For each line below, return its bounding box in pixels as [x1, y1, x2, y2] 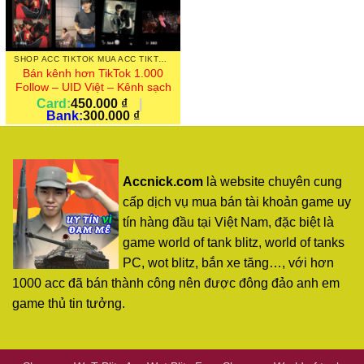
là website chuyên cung [203, 174, 342, 188]
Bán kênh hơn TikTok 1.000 [23, 67, 163, 80]
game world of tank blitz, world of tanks [123, 235, 344, 249]
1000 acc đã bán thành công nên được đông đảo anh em [12, 275, 340, 290]
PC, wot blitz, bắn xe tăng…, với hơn [123, 255, 334, 270]
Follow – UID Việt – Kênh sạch [15, 81, 171, 94]
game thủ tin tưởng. [12, 296, 125, 310]
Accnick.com [123, 174, 203, 188]
